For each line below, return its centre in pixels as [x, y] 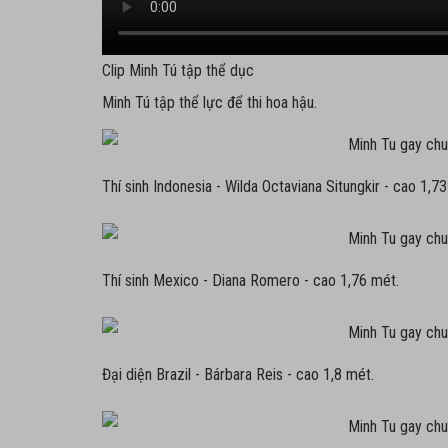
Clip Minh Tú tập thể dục [180, 70]
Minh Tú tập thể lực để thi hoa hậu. [211, 102]
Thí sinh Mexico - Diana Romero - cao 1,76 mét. [252, 280]
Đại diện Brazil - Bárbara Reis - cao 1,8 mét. [240, 374]
